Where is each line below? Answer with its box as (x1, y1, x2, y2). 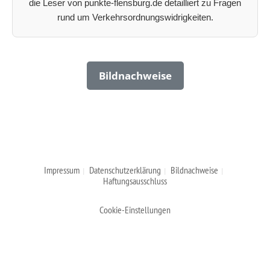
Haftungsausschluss (103, 174, 167, 187)
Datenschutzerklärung (89, 163, 161, 176)
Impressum (43, 163, 80, 176)
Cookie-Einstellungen (99, 203, 171, 216)
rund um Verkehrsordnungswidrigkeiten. (57, 11, 213, 22)
